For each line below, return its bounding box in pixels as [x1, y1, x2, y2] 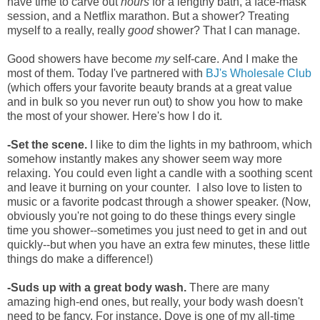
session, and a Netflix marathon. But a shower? [7, 9, 248, 22]
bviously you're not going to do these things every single [14, 209, 296, 222]
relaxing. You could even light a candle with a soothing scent [7, 166, 312, 179]
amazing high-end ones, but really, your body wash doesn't [7, 295, 303, 308]
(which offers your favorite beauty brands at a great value [7, 81, 292, 94]
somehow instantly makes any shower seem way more [7, 152, 282, 165]
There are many [186, 281, 269, 294]
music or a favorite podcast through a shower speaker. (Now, [7, 195, 311, 208]
